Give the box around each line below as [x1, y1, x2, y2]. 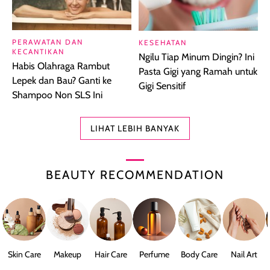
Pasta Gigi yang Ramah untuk [139, 65, 257, 77]
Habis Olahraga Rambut [12, 60, 110, 72]
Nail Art [231, 248, 257, 260]
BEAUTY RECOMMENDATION [46, 167, 224, 182]
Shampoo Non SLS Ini [12, 89, 102, 101]
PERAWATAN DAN [12, 37, 83, 46]
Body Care [181, 248, 218, 260]
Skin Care [7, 248, 41, 260]
